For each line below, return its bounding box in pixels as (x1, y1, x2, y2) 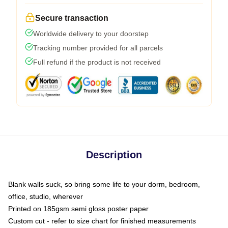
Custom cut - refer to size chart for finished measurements (8, 216, 196, 225)
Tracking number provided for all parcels (33, 43, 163, 52)
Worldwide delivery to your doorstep (33, 29, 149, 38)
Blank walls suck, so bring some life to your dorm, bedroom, (8, 180, 200, 188)
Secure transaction (35, 13, 108, 22)
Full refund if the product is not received (33, 58, 161, 66)
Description (86, 149, 142, 160)
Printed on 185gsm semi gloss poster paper (8, 204, 149, 213)
